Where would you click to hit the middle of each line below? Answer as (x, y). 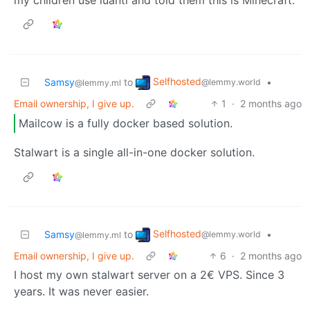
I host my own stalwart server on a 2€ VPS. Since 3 (149, 274)
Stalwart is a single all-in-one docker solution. (134, 152)
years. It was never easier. (81, 291)
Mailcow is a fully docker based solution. (126, 124)
